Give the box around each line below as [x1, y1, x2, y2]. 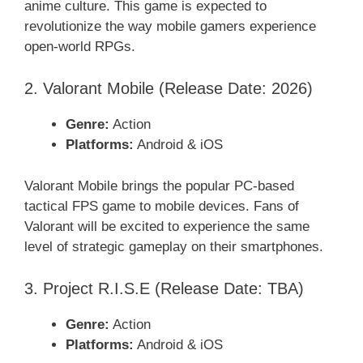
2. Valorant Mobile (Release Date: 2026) [24, 79, 313, 98]
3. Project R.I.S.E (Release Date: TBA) [24, 279, 304, 297]
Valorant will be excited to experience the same [24, 218, 310, 234]
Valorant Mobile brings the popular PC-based [24, 177, 294, 194]
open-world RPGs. [24, 38, 135, 54]
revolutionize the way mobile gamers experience [24, 18, 316, 34]
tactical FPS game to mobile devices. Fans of [24, 198, 299, 214]
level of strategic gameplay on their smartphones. [24, 238, 323, 254]
